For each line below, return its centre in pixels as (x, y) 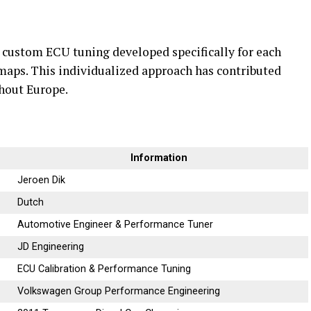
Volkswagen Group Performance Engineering (119, 292)
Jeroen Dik (42, 180)
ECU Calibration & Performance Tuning (104, 269)
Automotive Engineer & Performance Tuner (116, 225)
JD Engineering (51, 247)
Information (159, 158)
